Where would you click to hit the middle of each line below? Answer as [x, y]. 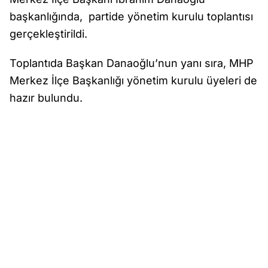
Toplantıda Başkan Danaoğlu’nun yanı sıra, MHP [132, 63]
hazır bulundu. [46, 98]
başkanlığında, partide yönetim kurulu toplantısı [131, 16]
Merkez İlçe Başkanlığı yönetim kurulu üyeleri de [133, 80]
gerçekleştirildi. [48, 34]
